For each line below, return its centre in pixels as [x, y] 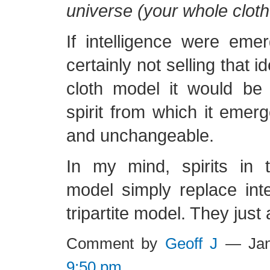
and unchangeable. [140, 135]
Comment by [116, 243]
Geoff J [191, 243]
